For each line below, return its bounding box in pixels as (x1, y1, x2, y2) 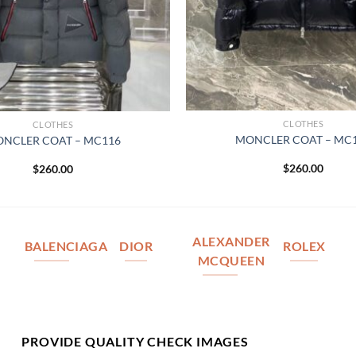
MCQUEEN (197, 253, 265, 268)
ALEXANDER (192, 234, 270, 249)
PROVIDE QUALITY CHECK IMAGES (21, 334, 249, 350)
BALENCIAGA (24, 238, 108, 253)
